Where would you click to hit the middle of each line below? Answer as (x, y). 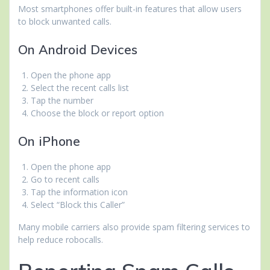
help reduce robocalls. (61, 240)
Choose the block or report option (97, 113)
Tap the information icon (79, 192)
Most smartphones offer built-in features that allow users (130, 9)
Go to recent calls (65, 180)
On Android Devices (78, 50)
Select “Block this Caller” (78, 205)
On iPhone (49, 141)
